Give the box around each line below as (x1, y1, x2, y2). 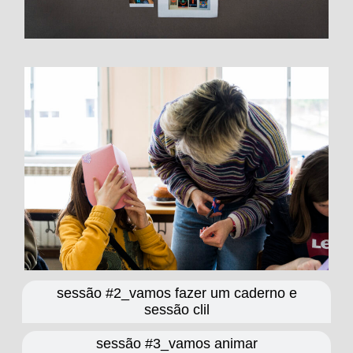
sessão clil (143, 301, 210, 318)
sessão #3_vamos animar (95, 335, 258, 351)
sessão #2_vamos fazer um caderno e (56, 284, 297, 301)
